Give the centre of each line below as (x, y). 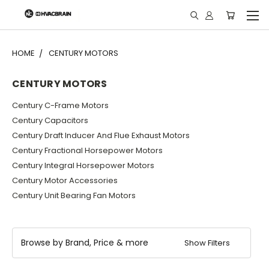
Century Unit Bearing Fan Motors (74, 195)
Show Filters (208, 243)
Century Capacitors (50, 120)
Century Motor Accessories (65, 180)
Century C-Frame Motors (60, 105)
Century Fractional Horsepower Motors (87, 150)
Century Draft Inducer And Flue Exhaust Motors (101, 135)
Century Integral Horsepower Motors (83, 165)
